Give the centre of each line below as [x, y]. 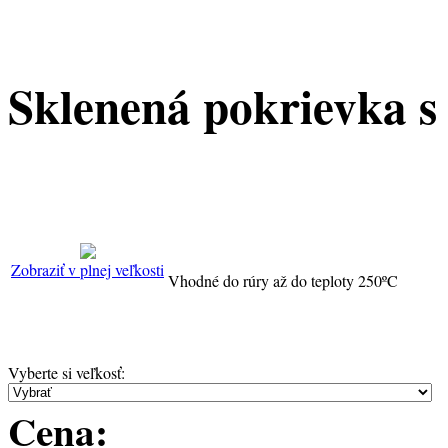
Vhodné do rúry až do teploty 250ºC [283, 280]
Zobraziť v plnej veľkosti [87, 269]
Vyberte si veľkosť [64, 372]
